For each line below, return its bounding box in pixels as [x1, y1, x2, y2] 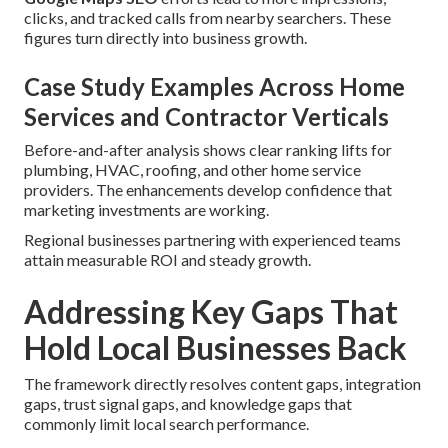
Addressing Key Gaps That [24, 292, 398, 332]
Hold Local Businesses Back [24, 328, 407, 368]
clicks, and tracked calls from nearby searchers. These [24, 8, 391, 28]
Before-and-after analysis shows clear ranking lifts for [24, 140, 392, 160]
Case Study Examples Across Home [24, 72, 405, 102]
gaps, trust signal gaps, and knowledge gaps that [24, 394, 352, 414]
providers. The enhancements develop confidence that [24, 180, 392, 200]
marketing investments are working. [24, 200, 269, 220]
